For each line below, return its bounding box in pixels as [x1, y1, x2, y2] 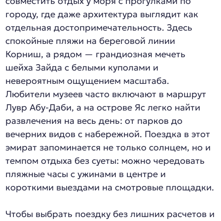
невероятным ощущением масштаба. [5, 75, 170, 86]
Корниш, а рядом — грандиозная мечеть [5, 48, 186, 60]
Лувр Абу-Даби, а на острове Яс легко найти [5, 102, 201, 113]
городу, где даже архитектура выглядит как [5, 8, 199, 20]
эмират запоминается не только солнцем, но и [5, 142, 211, 153]
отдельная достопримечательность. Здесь [5, 22, 193, 33]
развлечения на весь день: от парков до [5, 115, 183, 126]
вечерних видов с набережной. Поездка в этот [5, 128, 211, 140]
